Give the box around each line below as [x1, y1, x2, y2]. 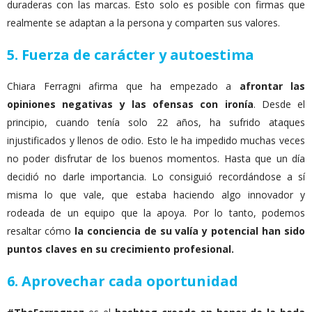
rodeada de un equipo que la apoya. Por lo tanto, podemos [7, 206, 305, 219]
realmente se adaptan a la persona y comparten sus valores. [7, 16, 280, 29]
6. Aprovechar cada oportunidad [7, 272, 238, 290]
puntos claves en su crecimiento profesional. [7, 242, 234, 256]
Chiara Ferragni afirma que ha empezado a [7, 79, 240, 93]
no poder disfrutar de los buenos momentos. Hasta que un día [7, 152, 305, 165]
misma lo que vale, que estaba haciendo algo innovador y [7, 188, 305, 201]
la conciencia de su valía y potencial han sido [70, 224, 306, 237]
